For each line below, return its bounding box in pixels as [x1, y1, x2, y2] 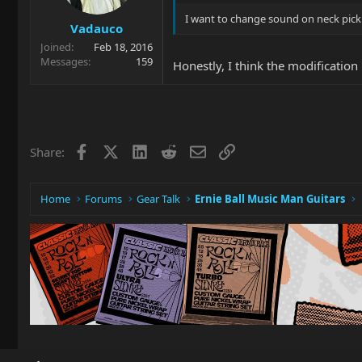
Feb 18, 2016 [94, 40, 153, 54]
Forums [85, 192, 123, 206]
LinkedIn [146, 142, 196, 158]
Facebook [88, 142, 142, 158]
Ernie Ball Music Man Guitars [195, 192, 346, 206]
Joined [40, 40, 71, 54]
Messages [40, 54, 88, 69]
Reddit [175, 142, 212, 158]
